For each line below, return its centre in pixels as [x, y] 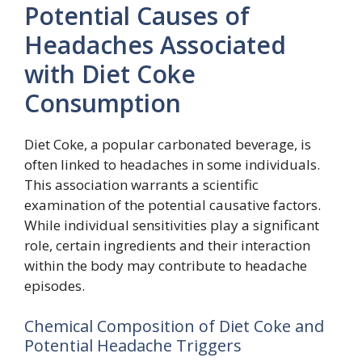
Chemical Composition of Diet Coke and [174, 326]
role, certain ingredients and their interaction [167, 245]
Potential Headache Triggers [133, 345]
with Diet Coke [110, 74]
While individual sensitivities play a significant [172, 225]
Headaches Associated [155, 45]
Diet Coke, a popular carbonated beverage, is [168, 144]
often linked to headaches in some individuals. [172, 164]
